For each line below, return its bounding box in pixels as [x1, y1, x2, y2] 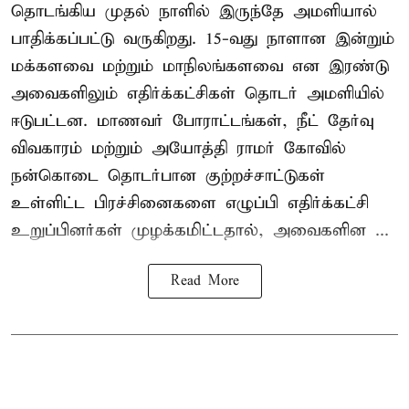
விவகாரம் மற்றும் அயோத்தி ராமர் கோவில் [11, 137, 346, 159]
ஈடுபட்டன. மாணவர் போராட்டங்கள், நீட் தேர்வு [11, 110, 373, 131]
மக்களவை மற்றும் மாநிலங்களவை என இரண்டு [11, 55, 389, 77]
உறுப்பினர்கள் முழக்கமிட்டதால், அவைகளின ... [11, 219, 389, 241]
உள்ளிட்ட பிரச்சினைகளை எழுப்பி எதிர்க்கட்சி [11, 192, 369, 214]
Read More [170, 272, 239, 289]
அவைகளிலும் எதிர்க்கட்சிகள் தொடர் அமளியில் [11, 82, 384, 104]
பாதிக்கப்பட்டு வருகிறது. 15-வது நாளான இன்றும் [11, 27, 394, 49]
